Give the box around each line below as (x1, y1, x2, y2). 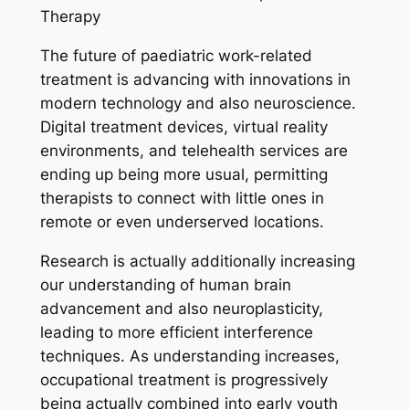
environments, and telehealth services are (39, 142, 348, 161)
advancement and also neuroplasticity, (39, 299, 323, 319)
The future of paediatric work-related (39, 47, 312, 66)
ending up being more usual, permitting (39, 165, 328, 184)
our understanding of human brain (39, 276, 291, 295)
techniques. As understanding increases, (39, 347, 340, 366)
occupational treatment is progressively (39, 371, 328, 390)
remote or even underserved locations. (39, 213, 324, 232)
